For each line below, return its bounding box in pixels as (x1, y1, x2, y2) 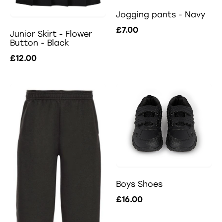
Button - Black (10, 38, 69, 48)
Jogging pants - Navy (116, 10, 205, 20)
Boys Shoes (116, 179, 163, 189)
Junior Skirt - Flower (10, 29, 92, 39)
